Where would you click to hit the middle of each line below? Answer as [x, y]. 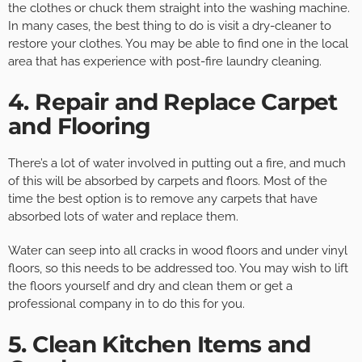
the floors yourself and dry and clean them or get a [150, 286]
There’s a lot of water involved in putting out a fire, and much [177, 164]
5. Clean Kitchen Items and [159, 345]
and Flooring [80, 126]
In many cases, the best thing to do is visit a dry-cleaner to [170, 26]
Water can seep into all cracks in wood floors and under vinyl [178, 251]
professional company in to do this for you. [126, 304]
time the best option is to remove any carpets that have [163, 199]
